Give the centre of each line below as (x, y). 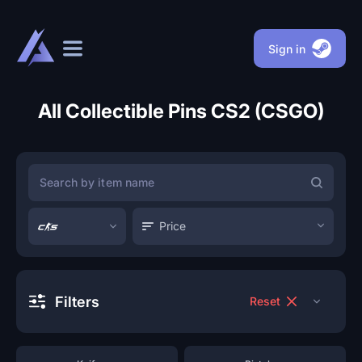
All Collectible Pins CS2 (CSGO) (181, 111)
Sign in (287, 48)
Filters (77, 301)
